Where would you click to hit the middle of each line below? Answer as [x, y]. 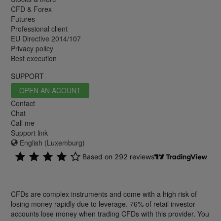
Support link [29, 132]
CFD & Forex [31, 9]
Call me [23, 123]
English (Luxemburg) [51, 142]
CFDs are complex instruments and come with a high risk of [104, 194]
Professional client [39, 28]
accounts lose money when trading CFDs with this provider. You [110, 213]
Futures [23, 18]
